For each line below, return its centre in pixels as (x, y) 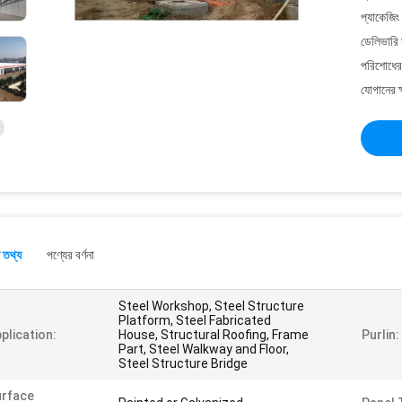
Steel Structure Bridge (183, 363)
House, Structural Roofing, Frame (214, 335)
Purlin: (380, 335)
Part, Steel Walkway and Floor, (204, 349)
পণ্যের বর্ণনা (70, 255)
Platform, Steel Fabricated (195, 320)
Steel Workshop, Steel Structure (211, 306)
